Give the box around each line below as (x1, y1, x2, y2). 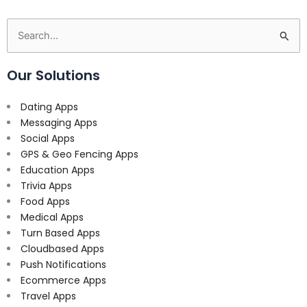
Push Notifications (21, 257, 106, 271)
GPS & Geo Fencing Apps (21, 147, 138, 161)
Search (6, 29, 40, 43)
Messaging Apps (21, 115, 97, 130)
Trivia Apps (21, 178, 72, 193)
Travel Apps (21, 288, 76, 303)
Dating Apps (21, 99, 78, 114)
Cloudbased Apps (21, 241, 104, 256)
